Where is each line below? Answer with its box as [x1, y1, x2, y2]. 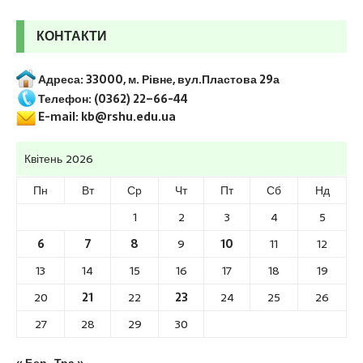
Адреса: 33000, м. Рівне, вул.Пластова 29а [36, 70, 280, 88]
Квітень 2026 [24, 150, 93, 168]
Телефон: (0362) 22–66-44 [36, 90, 188, 108]
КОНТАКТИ [36, 28, 107, 44]
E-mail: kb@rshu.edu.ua [36, 108, 176, 126]
